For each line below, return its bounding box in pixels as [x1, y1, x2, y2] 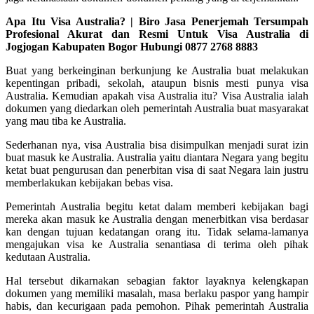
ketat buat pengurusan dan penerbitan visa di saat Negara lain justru [6, 163, 308, 176]
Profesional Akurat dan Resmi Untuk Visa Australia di [6, 27, 308, 40]
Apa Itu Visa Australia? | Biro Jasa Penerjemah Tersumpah [6, 15, 308, 27]
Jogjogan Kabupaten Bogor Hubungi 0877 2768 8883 [6, 40, 258, 53]
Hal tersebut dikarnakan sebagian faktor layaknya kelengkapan [6, 274, 308, 287]
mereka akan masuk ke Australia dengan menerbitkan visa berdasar [6, 212, 308, 225]
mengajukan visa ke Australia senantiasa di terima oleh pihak [6, 238, 308, 250]
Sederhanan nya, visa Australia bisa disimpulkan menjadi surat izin [6, 138, 308, 151]
